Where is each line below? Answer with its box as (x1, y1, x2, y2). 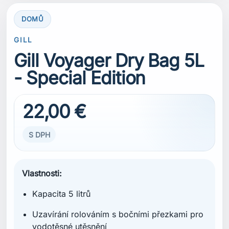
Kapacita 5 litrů (32, 189, 90, 199)
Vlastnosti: (22, 168, 62, 179)
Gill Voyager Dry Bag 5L (14, 50, 204, 72)
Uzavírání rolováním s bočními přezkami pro (32, 209, 203, 220)
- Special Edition (14, 67, 146, 89)
